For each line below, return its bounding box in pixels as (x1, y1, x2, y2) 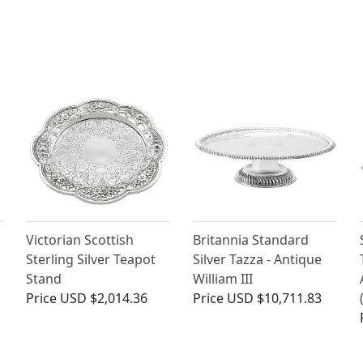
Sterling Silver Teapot (26, 250, 156, 269)
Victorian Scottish (26, 231, 135, 250)
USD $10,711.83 (226, 289, 322, 308)
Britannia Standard (192, 231, 309, 250)
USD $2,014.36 (60, 289, 148, 308)
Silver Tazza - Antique (192, 250, 322, 269)
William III (192, 270, 253, 288)
